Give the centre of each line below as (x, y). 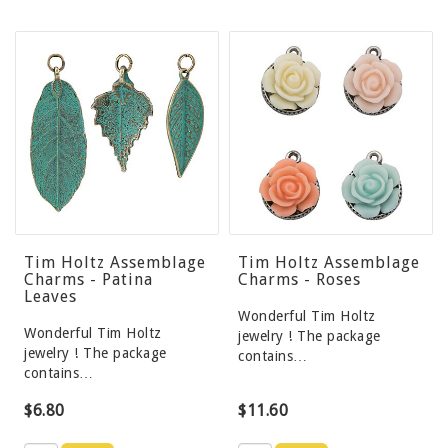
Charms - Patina (88, 280)
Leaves (50, 297)
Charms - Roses (299, 280)
